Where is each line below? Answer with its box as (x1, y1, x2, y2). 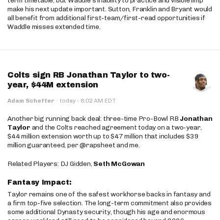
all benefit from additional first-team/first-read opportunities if (7, 14, 205, 22)
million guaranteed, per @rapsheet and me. (7, 141, 140, 149)
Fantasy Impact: (7, 179, 74, 186)
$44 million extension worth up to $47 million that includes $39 (7, 132, 199, 140)
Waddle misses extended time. (7, 23, 101, 31)
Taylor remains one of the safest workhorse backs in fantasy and (7, 190, 211, 198)
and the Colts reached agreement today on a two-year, (30, 123, 202, 132)
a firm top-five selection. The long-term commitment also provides (7, 199, 212, 207)
